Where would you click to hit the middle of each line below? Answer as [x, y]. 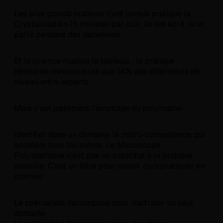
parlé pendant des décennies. [68, 35]
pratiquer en [182, 166]
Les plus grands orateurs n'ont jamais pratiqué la [102, 14]
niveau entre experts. [52, 82]
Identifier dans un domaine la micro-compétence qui [109, 135]
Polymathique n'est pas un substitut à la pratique [103, 156]
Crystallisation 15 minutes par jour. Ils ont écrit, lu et [109, 24]
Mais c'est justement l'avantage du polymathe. [99, 109]
